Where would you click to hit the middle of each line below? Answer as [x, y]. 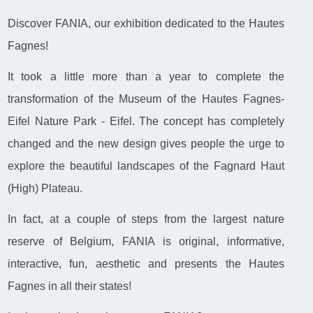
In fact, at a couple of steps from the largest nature [146, 219]
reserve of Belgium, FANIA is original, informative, [146, 242]
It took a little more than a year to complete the [146, 77]
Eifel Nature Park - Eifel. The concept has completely [146, 122]
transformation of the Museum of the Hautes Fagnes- [146, 99]
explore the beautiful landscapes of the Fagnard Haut [146, 166]
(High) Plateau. [45, 189]
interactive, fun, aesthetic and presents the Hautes [146, 264]
